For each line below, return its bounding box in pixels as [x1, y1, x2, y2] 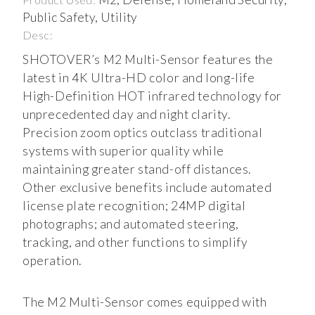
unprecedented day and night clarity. [22, 106, 231, 122]
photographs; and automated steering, [22, 216, 239, 231]
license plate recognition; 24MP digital [22, 198, 246, 213]
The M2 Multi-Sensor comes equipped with [22, 294, 267, 309]
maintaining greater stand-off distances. [22, 161, 252, 176]
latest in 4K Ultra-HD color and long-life [22, 70, 255, 85]
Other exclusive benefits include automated [22, 179, 272, 195]
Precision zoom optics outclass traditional [22, 124, 263, 140]
